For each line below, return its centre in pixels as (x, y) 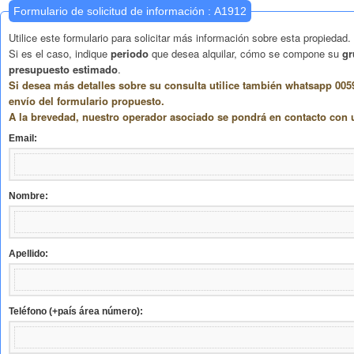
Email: (23, 138)
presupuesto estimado (63, 69)
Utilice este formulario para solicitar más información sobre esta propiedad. (180, 38)
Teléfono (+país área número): (76, 311)
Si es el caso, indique (60, 53)
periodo (130, 53)
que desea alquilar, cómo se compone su (245, 53)
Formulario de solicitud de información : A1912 (230, 11)
